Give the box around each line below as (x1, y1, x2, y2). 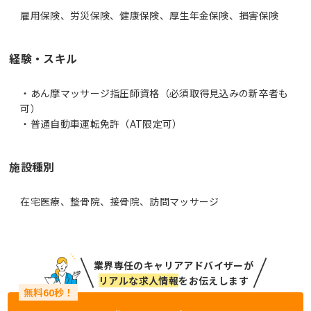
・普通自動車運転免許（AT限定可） (20, 117, 183, 131)
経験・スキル (9, 50, 78, 67)
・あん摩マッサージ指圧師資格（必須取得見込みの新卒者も (20, 86, 289, 100)
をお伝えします (178, 274, 249, 287)
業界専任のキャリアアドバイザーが (93, 258, 254, 272)
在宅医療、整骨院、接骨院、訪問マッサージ (20, 194, 219, 208)
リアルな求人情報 (98, 274, 179, 287)
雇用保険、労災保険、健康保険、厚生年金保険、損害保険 (20, 8, 279, 22)
